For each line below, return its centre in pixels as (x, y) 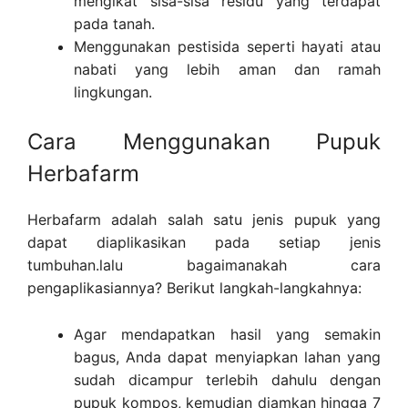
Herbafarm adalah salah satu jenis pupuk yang (204, 220)
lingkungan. (113, 92)
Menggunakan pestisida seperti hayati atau (227, 46)
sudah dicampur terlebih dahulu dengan (227, 379)
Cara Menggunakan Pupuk (204, 142)
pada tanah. (114, 23)
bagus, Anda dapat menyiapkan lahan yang (227, 357)
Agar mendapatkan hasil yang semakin (227, 334)
